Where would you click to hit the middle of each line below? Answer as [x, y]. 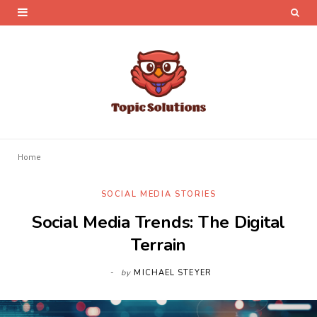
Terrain [158, 245]
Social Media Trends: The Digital [158, 222]
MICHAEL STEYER [173, 273]
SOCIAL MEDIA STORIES [158, 194]
